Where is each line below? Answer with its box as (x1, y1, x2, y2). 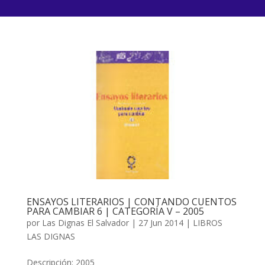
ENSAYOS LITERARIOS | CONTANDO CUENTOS (26, 195, 237, 208)
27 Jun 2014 (138, 216, 183, 228)
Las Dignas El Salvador (41, 216, 129, 228)
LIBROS (192, 216, 222, 228)
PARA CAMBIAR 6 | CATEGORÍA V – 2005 (26, 204, 204, 218)
